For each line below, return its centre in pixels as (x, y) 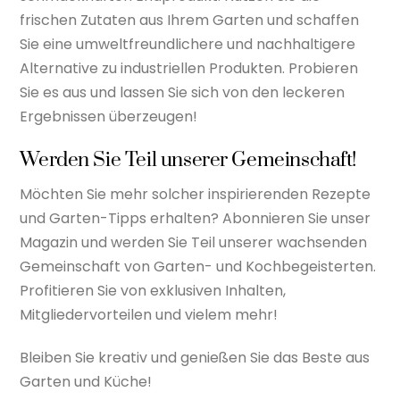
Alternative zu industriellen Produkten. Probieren (189, 68)
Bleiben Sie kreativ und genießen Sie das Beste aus (195, 357)
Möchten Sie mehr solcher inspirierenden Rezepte (196, 194)
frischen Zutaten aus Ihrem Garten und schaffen (190, 20)
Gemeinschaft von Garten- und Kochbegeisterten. (198, 266)
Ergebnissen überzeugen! (109, 116)
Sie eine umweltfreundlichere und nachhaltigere (188, 44)
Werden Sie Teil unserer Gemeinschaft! (188, 160)
